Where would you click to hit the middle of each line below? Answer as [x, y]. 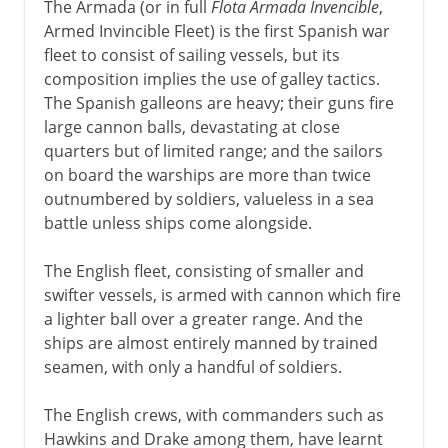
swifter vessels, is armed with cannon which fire [222, 294]
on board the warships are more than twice [207, 174]
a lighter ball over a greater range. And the [203, 318]
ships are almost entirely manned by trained [210, 342]
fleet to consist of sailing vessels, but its [191, 54]
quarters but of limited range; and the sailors [213, 150]
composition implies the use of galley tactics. [211, 78]
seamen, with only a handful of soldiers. [192, 366]
